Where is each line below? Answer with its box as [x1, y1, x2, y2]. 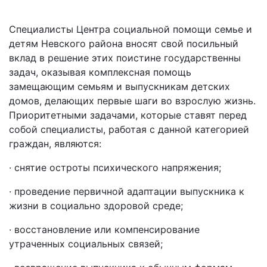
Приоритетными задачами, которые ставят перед [9, 109, 247, 122]
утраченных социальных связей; [9, 238, 163, 250]
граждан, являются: [9, 138, 101, 150]
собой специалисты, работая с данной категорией [9, 123, 249, 136]
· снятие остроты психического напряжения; [9, 162, 221, 174]
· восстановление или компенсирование [9, 223, 200, 236]
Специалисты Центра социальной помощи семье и [9, 23, 252, 36]
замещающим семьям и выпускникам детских [9, 80, 230, 93]
